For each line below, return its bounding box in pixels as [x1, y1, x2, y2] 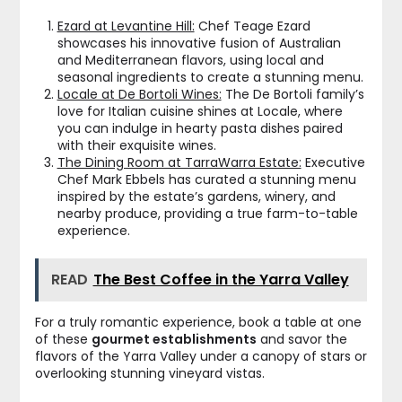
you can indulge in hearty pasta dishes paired [57, 118, 343, 137]
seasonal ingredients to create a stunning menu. [57, 67, 363, 86]
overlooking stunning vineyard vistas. [34, 363, 265, 382]
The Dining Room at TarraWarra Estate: [57, 153, 301, 171]
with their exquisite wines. [57, 135, 216, 154]
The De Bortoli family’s [221, 84, 364, 103]
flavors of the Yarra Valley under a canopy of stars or [34, 346, 367, 365]
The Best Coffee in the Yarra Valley [92, 268, 349, 290]
